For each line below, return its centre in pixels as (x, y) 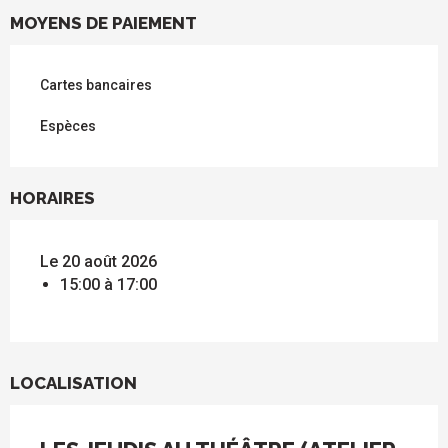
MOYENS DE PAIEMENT (103, 23)
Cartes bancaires (96, 85)
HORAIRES (52, 198)
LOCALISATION (73, 383)
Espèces (68, 126)
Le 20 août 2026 (98, 262)
